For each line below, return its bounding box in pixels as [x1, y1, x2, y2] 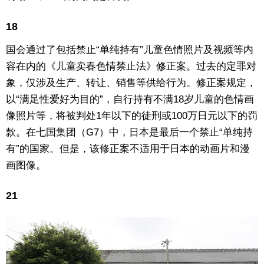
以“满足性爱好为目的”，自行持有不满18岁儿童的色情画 [6, 93, 254, 105]
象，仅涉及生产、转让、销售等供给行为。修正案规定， [6, 77, 256, 88]
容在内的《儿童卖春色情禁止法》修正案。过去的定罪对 [6, 60, 256, 72]
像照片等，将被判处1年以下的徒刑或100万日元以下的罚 [6, 110, 258, 121]
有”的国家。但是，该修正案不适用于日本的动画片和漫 [6, 143, 250, 154]
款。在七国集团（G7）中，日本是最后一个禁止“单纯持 [6, 126, 253, 138]
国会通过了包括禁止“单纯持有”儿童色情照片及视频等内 [6, 44, 253, 55]
